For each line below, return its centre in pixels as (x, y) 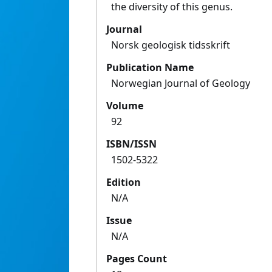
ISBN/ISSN (131, 144)
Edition (124, 182)
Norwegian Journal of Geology (181, 83)
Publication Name (150, 68)
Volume (125, 106)
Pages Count (137, 259)
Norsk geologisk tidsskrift (171, 45)
